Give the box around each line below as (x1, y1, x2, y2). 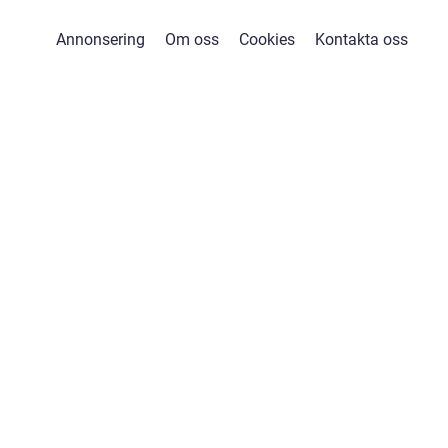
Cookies (238, 30, 295, 49)
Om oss (164, 30, 219, 49)
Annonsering (55, 30, 145, 49)
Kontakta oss (314, 30, 408, 49)
